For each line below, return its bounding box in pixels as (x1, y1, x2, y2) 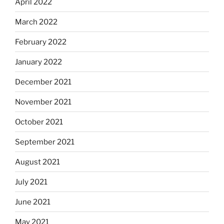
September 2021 (15, 137, 74, 146)
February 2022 (15, 37, 66, 46)
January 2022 (15, 57, 62, 66)
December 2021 (15, 77, 71, 86)
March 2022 (15, 17, 57, 26)
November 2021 (15, 97, 71, 106)
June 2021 (15, 197, 50, 206)
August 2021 (15, 157, 60, 166)
